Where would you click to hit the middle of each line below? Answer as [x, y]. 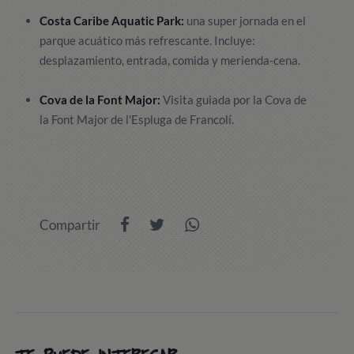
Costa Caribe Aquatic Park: [113, 21]
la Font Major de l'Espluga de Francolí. [137, 119]
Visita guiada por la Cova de [233, 100]
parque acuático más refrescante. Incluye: [147, 40]
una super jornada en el [246, 21]
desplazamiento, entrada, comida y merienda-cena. [170, 60]
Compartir [70, 225]
